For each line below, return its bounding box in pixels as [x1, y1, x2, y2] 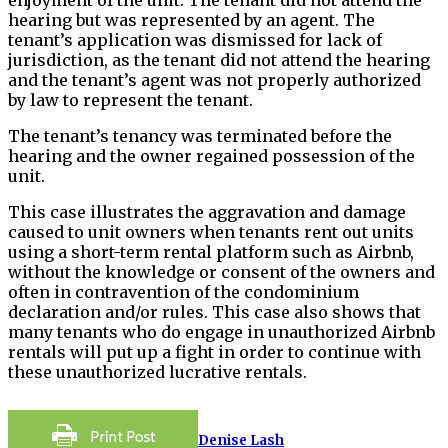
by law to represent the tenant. [8, 89, 253, 110]
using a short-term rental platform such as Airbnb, [8, 241, 414, 262]
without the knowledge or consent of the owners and [8, 261, 435, 282]
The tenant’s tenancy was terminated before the [8, 125, 392, 146]
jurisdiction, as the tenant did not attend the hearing [8, 49, 430, 70]
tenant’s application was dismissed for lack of [8, 29, 382, 50]
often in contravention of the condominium [8, 281, 359, 302]
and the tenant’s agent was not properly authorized [8, 69, 421, 90]
